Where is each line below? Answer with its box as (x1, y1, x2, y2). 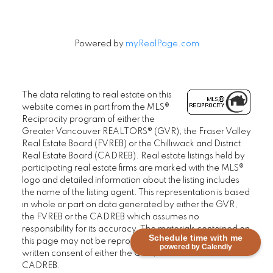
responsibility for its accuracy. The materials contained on (21, 225, 250, 234)
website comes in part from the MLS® (21, 103, 169, 112)
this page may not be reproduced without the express (21, 237, 235, 246)
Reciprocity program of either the (21, 115, 155, 124)
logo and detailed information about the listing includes (21, 176, 239, 185)
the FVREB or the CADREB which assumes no (21, 213, 199, 222)
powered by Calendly (159, 243, 232, 251)
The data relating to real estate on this (21, 91, 172, 100)
